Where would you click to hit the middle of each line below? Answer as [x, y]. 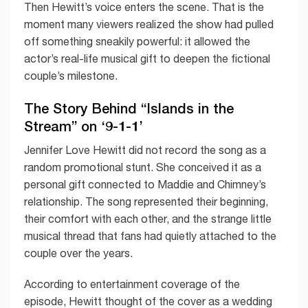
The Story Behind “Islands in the [129, 108]
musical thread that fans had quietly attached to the [150, 235]
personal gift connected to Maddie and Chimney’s [145, 184]
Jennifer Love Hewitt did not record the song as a [145, 150]
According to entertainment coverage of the [132, 284]
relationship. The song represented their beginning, [146, 201]
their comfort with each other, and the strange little [148, 218]
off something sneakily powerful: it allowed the [137, 41]
